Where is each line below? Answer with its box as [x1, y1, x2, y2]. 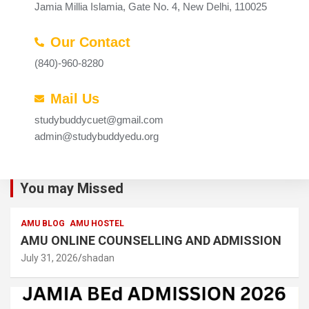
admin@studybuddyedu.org [34, 130, 159, 143]
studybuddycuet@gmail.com [34, 114, 163, 126]
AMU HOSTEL [70, 219, 124, 229]
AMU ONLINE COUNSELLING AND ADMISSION [21, 233, 281, 248]
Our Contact [50, 34, 130, 50]
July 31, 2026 [21, 252, 78, 264]
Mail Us [50, 91, 99, 107]
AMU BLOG [21, 219, 65, 229]
